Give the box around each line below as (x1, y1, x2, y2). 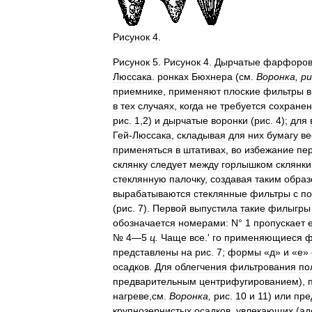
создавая (210, 173, 252, 185)
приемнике (113, 86, 163, 97)
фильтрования (230, 261, 296, 272)
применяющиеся (224, 232, 302, 243)
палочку (169, 173, 205, 185)
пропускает (253, 217, 305, 228)
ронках (157, 71, 189, 82)
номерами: (178, 217, 228, 228)
